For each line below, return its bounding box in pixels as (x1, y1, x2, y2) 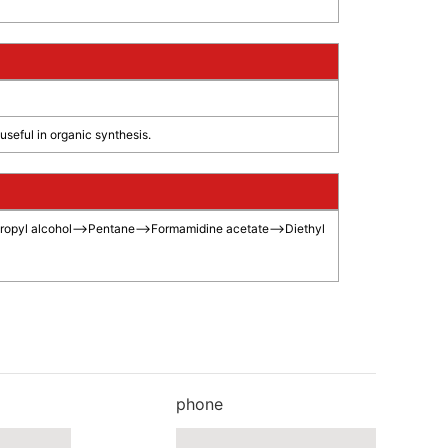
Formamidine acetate (150, 221, 269, 236)
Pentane (87, 221, 135, 236)
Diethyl (284, 221, 325, 236)
